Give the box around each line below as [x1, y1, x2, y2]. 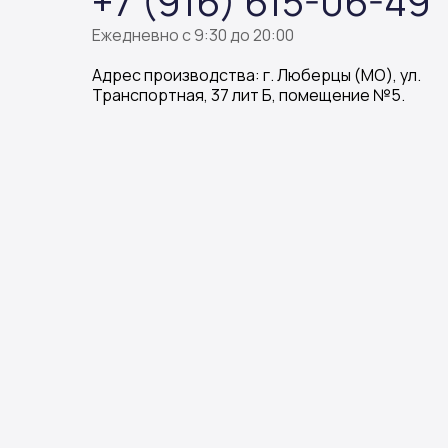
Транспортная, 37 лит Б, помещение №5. [92, 84, 405, 106]
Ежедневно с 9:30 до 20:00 [92, 24, 294, 46]
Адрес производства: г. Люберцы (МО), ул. [92, 64, 421, 86]
